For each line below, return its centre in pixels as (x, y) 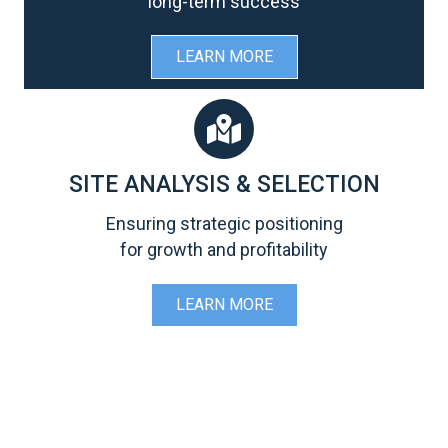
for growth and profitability (224, 250)
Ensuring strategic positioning (224, 224)
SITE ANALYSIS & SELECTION (224, 185)
